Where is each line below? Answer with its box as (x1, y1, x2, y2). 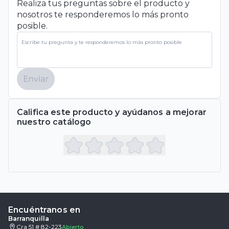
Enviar (23, 74, 49, 84)
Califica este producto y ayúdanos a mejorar (17, 107, 207, 117)
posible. (17, 20, 48, 31)
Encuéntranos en (8, 204, 81, 215)
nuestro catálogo (17, 117, 91, 127)
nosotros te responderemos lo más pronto (17, 9, 189, 19)
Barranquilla (8, 214, 49, 222)
